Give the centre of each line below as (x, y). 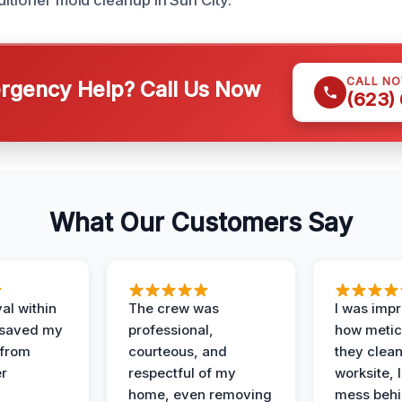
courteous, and (178, 352)
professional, (171, 330)
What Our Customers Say (201, 223)
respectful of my (182, 373)
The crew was (174, 309)
